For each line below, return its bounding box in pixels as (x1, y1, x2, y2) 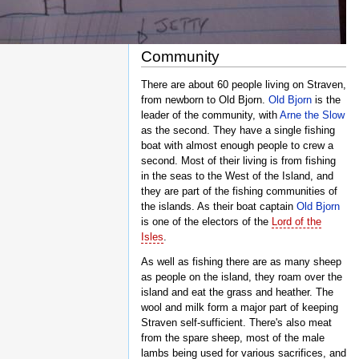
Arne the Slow (280, 108, 345, 121)
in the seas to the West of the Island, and (141, 169, 333, 182)
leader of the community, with (141, 108, 280, 121)
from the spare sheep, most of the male (141, 332, 325, 345)
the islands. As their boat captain (141, 200, 296, 212)
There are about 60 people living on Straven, (141, 78, 346, 91)
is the (312, 93, 341, 106)
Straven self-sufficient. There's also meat (141, 317, 332, 329)
